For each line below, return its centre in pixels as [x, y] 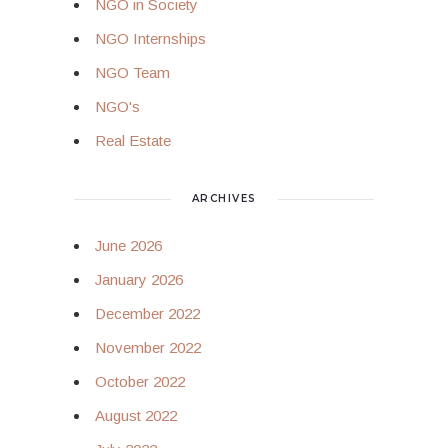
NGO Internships [150, 38]
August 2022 [136, 415]
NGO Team [132, 72]
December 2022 [147, 313]
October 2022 [140, 381]
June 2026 [128, 245]
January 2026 [139, 279]
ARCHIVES [224, 198]
